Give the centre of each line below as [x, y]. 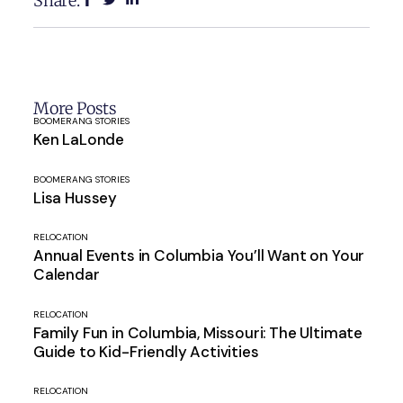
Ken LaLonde [79, 140]
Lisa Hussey [75, 197]
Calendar [66, 275]
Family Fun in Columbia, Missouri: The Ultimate [198, 332]
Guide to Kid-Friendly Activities [146, 351]
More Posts [75, 108]
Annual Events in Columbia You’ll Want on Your [199, 256]
